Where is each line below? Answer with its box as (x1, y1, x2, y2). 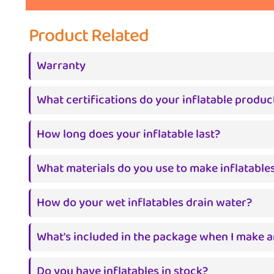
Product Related (29, 20, 149, 52)
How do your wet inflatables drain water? (37, 192, 252, 213)
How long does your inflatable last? (37, 124, 220, 145)
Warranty (37, 55, 86, 76)
